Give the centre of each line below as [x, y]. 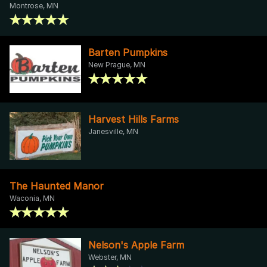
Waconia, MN [32, 198]
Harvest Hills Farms [133, 119]
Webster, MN [110, 257]
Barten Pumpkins [128, 52]
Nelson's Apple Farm [136, 245]
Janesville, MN [113, 131]
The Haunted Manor [57, 186]
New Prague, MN [117, 64]
